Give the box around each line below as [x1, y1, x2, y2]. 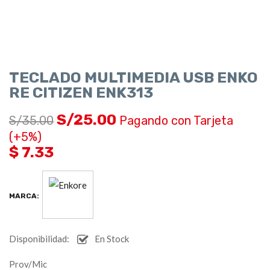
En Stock [95, 233, 129, 244]
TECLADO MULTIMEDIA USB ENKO [9, 68, 258, 86]
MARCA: [9, 192, 39, 201]
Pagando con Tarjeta [119, 113, 233, 128]
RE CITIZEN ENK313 [9, 83, 153, 101]
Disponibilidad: [9, 233, 69, 244]
